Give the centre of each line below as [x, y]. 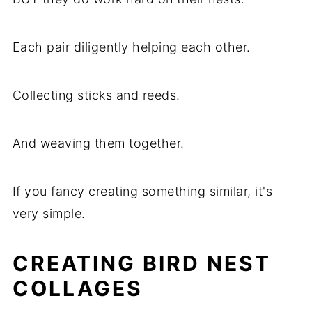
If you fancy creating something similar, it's [142, 192]
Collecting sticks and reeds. [96, 95]
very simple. [49, 214]
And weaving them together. [98, 143]
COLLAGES [77, 289]
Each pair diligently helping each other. [131, 47]
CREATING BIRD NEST [141, 264]
